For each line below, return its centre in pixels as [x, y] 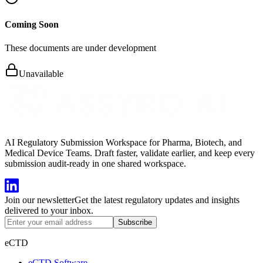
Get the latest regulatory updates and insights [157, 200]
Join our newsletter [40, 200]
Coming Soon [32, 25]
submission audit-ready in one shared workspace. [95, 163]
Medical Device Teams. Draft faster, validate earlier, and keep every [130, 153]
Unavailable [41, 73]
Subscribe [135, 222]
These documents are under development [80, 48]
